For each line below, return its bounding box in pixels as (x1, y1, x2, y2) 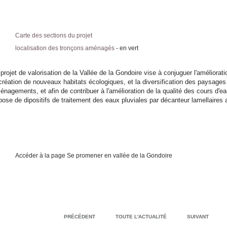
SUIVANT (187, 214, 209, 219)
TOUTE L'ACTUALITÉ (116, 214, 167, 219)
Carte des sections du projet (15, 32, 92, 39)
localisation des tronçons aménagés (15, 45, 115, 52)
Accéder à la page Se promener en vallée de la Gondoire (15, 152, 174, 159)
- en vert (115, 45, 140, 52)
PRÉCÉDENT (64, 214, 95, 219)
